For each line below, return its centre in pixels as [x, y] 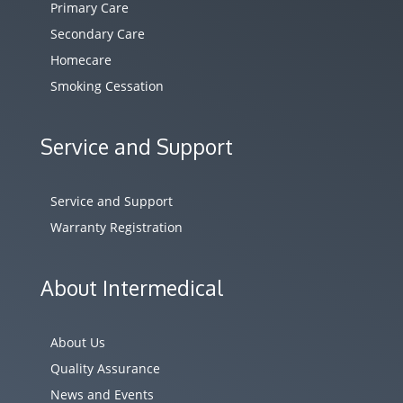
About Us [77, 343]
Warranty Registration [116, 228]
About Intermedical [131, 288]
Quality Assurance [105, 369]
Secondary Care [97, 34]
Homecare [81, 60]
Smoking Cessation [107, 86]
